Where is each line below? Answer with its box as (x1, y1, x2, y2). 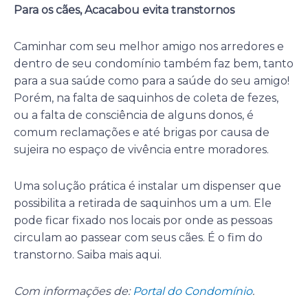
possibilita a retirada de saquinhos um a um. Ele (14, 197, 272, 210)
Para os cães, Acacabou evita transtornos (14, 3, 234, 17)
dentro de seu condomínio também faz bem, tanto (14, 57, 294, 71)
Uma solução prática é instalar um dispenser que (14, 179, 281, 193)
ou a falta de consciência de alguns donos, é (14, 109, 254, 122)
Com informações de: (14, 285, 133, 298)
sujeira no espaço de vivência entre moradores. (14, 143, 269, 157)
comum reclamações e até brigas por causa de (14, 126, 269, 140)
